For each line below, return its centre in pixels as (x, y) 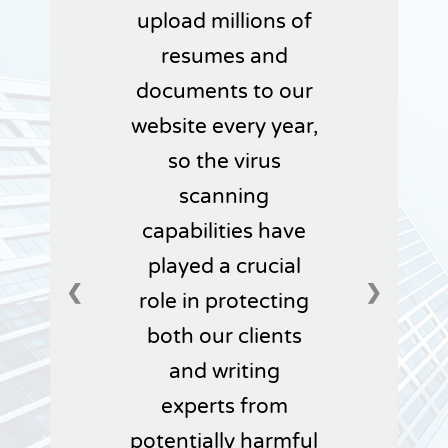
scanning (224, 197)
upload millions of (224, 22)
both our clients (224, 337)
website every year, (224, 127)
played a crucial (224, 267)
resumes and (224, 57)
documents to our (224, 92)
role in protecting (224, 302)
